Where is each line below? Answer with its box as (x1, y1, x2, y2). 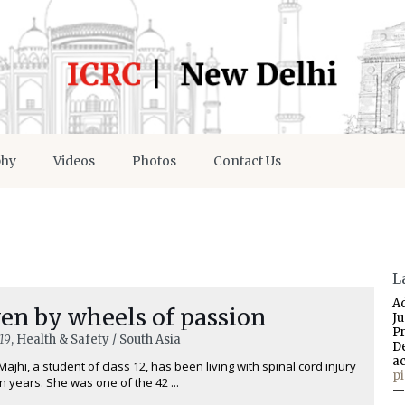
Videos (53, 152, 95, 169)
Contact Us (213, 152, 281, 169)
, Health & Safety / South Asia (11, 331, 181, 347)
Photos (132, 152, 176, 169)
